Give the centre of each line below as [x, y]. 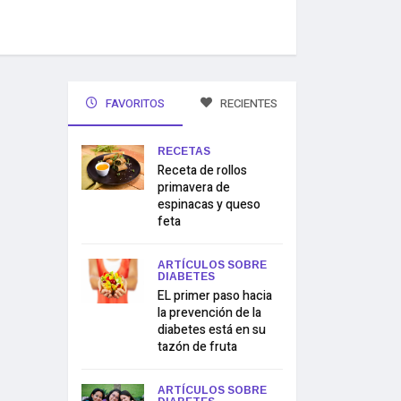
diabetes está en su [212, 330]
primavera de [194, 188]
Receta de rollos [202, 171]
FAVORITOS [133, 103]
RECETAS [184, 151]
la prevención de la [209, 313]
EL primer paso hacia [215, 296]
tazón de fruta [197, 347]
